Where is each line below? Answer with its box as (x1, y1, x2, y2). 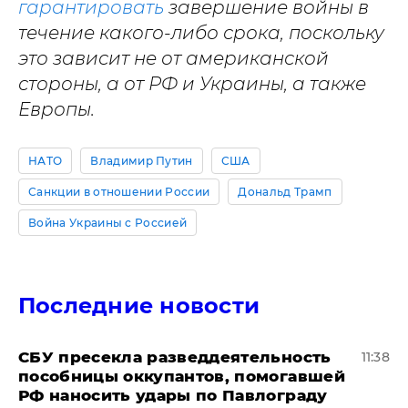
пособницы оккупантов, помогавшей (18, 366, 345, 385)
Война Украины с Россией (28, 215, 188, 229)
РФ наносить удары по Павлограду (18, 385, 328, 404)
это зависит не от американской (18, 46, 329, 69)
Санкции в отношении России (28, 184, 210, 199)
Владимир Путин (90, 153, 193, 168)
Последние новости (18, 291, 260, 319)
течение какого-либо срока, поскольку (18, 21, 384, 44)
